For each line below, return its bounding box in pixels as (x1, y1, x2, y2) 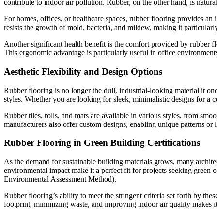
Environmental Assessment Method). (4, 175, 116, 184)
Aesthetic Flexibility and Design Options (4, 66, 162, 77)
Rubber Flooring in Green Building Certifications (4, 138, 200, 148)
